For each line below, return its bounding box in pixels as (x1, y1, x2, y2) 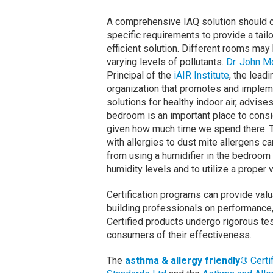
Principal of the (106, 69, 174, 82)
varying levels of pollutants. (106, 56, 226, 68)
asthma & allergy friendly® (124, 255, 248, 267)
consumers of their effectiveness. (106, 229, 252, 241)
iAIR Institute (173, 69, 229, 82)
